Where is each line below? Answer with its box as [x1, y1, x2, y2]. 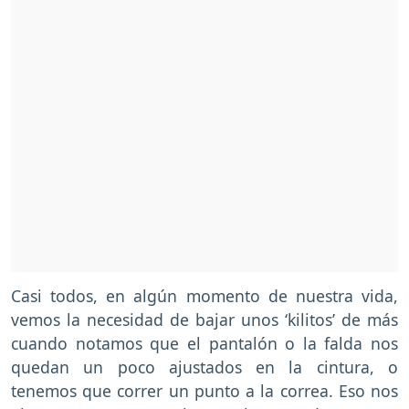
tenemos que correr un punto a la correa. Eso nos [11, 380, 398, 403]
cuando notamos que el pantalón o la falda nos [11, 332, 398, 355]
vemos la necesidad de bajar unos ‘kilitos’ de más [11, 309, 398, 331]
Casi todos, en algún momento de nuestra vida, [11, 285, 398, 308]
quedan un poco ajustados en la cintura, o [11, 356, 398, 379]
